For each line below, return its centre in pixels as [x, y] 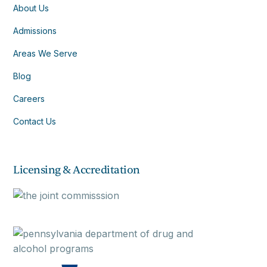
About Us [31, 8]
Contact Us [35, 122]
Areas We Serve [46, 54]
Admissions [35, 31]
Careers [29, 99]
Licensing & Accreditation [77, 170]
